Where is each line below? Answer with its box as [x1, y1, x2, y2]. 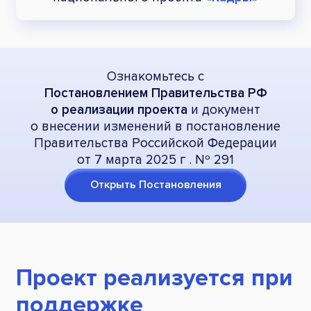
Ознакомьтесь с [107, 68, 204, 85]
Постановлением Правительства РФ [44, 85, 267, 101]
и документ [187, 101, 260, 118]
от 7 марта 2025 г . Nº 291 [77, 151, 234, 168]
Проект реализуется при [16, 263, 293, 292]
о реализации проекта [51, 101, 187, 118]
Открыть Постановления [90, 178, 221, 192]
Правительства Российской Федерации [34, 135, 277, 151]
